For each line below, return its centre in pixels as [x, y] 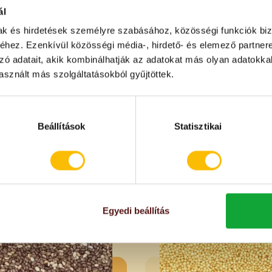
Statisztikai [198, 126]
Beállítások [61, 126]
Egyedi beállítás [136, 211]
